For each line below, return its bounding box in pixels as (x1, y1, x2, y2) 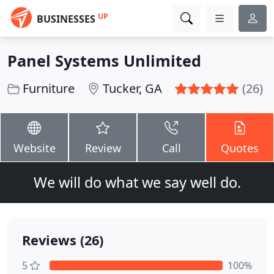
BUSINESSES (37, 12, 95, 26)
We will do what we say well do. (33, 172, 241, 192)
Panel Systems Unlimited (7, 50, 201, 71)
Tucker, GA (103, 80, 162, 97)
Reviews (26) (22, 231, 103, 249)
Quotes (221, 141, 259, 155)
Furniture (23, 80, 75, 97)
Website (13, 141, 56, 155)
